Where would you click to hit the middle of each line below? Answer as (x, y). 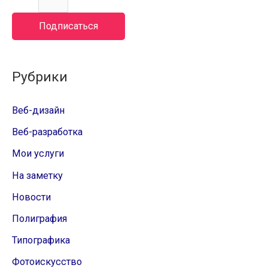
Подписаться (68, 26)
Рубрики (40, 77)
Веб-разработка (47, 132)
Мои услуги (38, 154)
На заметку (37, 175)
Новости (31, 197)
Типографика (41, 240)
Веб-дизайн (38, 111)
